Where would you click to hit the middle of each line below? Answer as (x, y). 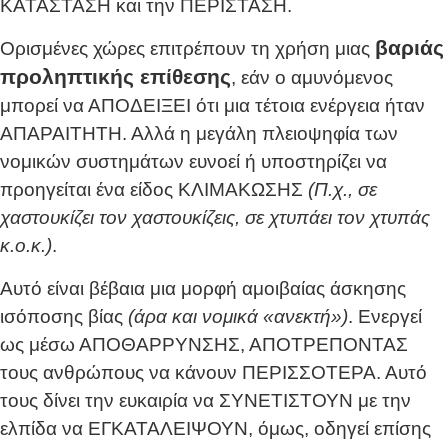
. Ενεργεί (385, 316)
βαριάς (409, 48)
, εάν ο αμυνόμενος (312, 78)
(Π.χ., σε (342, 190)
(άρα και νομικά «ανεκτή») (238, 316)
